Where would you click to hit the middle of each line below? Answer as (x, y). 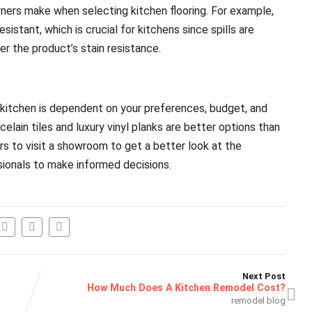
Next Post (264, 276)
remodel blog (259, 300)
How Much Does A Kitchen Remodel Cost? (187, 287)
